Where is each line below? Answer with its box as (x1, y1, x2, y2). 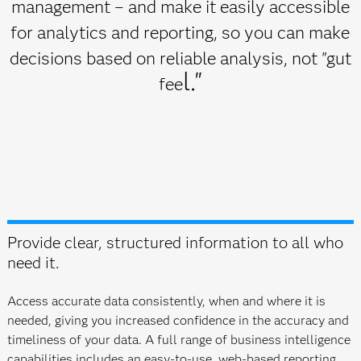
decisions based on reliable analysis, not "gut (9, 48, 351, 69)
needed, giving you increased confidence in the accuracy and (6, 313, 349, 328)
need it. (6, 253, 60, 272)
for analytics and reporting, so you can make (10, 22, 351, 44)
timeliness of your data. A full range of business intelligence (6, 332, 351, 347)
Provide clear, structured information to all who (6, 233, 343, 252)
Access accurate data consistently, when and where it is (6, 293, 326, 309)
